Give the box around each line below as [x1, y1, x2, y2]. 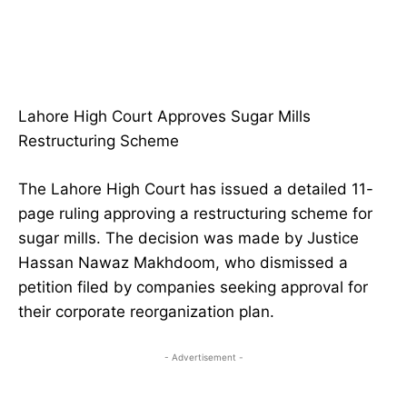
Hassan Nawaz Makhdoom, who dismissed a [18, 253, 348, 273]
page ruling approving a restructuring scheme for [18, 204, 372, 223]
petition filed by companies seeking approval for [18, 278, 368, 297]
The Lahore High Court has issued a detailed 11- [18, 180, 373, 199]
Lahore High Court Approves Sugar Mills [18, 107, 311, 126]
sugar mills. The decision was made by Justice [18, 229, 359, 248]
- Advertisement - [164, 352, 243, 363]
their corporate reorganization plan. [18, 303, 274, 322]
